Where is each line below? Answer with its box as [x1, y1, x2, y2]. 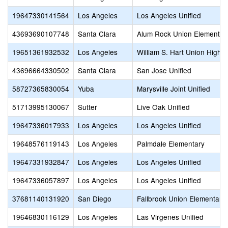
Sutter [78, 102, 97, 112]
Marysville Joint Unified [137, 83, 210, 94]
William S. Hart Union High [137, 47, 221, 57]
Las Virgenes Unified [137, 212, 204, 222]
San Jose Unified [137, 65, 191, 75]
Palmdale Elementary [137, 138, 205, 149]
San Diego [78, 193, 111, 204]
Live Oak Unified [137, 102, 190, 112]
